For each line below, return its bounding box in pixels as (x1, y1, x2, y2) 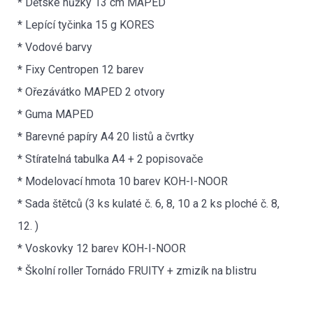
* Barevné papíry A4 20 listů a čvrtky (17, 129, 194, 143)
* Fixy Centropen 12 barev (17, 62, 144, 76)
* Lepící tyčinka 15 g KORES (17, 17, 154, 31)
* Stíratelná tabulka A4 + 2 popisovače (17, 152, 203, 166)
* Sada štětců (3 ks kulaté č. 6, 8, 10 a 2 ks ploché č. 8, (17, 196, 279, 210)
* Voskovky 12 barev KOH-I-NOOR (17, 241, 186, 255)
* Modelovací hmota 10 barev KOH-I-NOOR (17, 174, 228, 188)
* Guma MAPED (17, 107, 94, 121)
